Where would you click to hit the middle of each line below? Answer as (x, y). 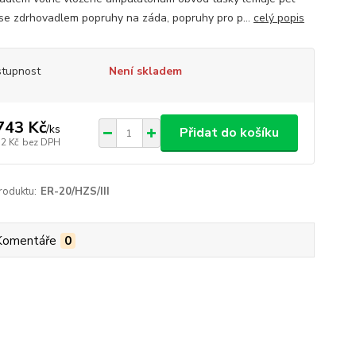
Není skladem (145, 71)
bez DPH (41, 142)
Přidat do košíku (229, 133)
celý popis (279, 18)
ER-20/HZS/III (75, 192)
